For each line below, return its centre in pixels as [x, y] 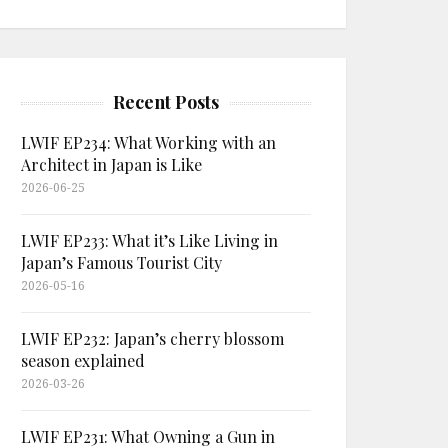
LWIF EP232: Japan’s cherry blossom [152, 338]
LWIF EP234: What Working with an [148, 142]
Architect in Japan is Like [111, 164]
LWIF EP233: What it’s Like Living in [149, 240]
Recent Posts [166, 102]
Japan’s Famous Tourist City [121, 262]
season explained [83, 360]
